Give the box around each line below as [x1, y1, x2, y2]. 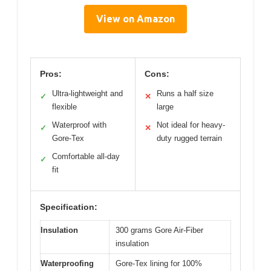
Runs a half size [157, 89, 214, 98]
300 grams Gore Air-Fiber [116, 226, 203, 235]
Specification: [40, 202, 97, 212]
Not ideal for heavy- [157, 120, 225, 129]
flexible [52, 102, 77, 111]
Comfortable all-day [52, 152, 120, 161]
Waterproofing [41, 259, 94, 268]
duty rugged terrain [157, 134, 222, 143]
